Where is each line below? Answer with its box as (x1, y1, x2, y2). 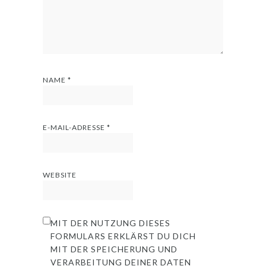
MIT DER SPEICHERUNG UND (50, 243, 178, 254)
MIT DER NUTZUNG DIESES (50, 217, 171, 228)
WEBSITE (43, 170, 77, 179)
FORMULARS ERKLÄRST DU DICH (50, 230, 197, 241)
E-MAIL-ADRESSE (43, 122, 107, 132)
